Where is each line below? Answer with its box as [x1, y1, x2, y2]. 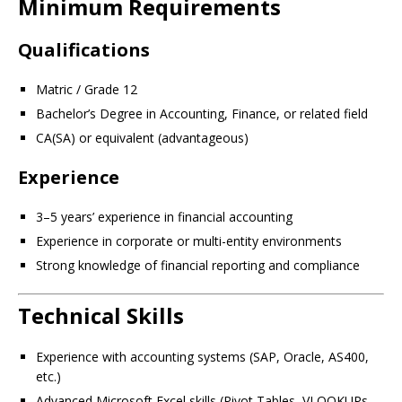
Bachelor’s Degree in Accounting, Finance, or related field [36, 105, 368, 122]
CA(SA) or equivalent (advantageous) [36, 129, 249, 146]
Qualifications [18, 38, 150, 62]
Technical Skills [18, 301, 184, 330]
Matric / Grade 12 [36, 81, 137, 98]
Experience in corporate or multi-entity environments [36, 232, 342, 249]
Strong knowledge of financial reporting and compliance [36, 257, 360, 274]
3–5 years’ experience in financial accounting [36, 208, 293, 225]
